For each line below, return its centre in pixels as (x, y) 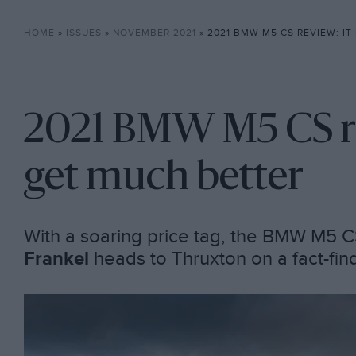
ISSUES (83, 33)
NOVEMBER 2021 (154, 33)
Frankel (56, 259)
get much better (163, 178)
